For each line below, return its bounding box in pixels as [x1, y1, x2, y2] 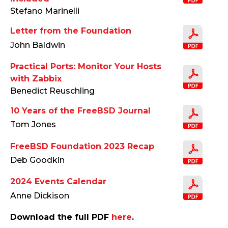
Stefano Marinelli [10, 6, 79, 16]
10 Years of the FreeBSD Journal [10, 106, 151, 116]
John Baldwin [10, 40, 65, 50]
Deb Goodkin [10, 155, 65, 165]
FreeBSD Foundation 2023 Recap [10, 141, 154, 151]
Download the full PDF [10, 212, 111, 222]
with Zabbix [10, 74, 62, 84]
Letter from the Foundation [10, 26, 131, 36]
